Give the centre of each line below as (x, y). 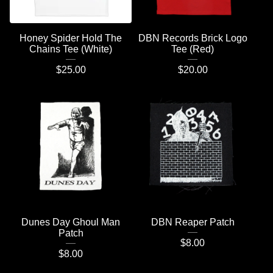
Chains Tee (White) (71, 49)
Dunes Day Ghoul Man (71, 222)
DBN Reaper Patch (193, 222)
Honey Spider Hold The (71, 38)
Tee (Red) (193, 49)
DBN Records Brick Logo (193, 38)
